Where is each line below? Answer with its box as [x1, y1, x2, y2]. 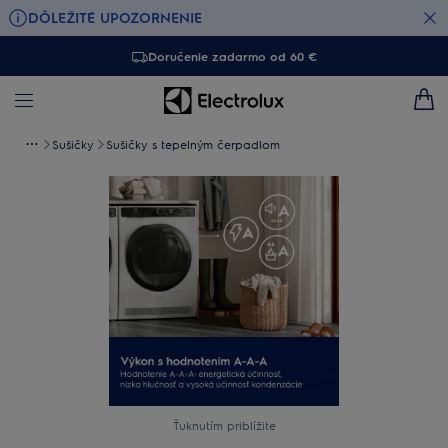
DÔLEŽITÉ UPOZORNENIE [28, 8, 202, 26]
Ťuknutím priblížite [172, 417, 276, 433]
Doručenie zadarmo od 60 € [147, 48, 317, 64]
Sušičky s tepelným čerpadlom [106, 136, 280, 152]
